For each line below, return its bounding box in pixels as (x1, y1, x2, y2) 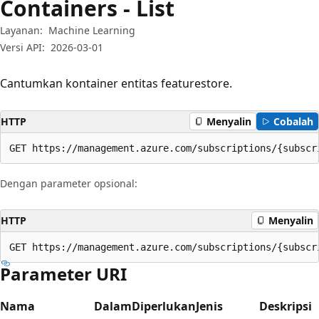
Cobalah (273, 115, 313, 128)
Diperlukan (132, 298, 196, 314)
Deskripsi (259, 298, 312, 314)
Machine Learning (48, 23, 135, 37)
